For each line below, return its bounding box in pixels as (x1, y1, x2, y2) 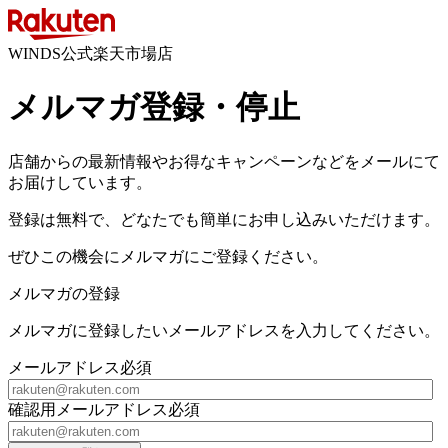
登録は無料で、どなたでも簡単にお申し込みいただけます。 (8, 210, 440, 228)
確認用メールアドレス (8, 400, 168, 418)
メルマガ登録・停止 (8, 89, 300, 126)
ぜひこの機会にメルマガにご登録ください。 (8, 247, 328, 265)
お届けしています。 (8, 173, 152, 191)
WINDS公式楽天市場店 (8, 45, 173, 62)
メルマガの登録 (8, 284, 120, 302)
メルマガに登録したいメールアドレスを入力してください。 (8, 321, 440, 339)
